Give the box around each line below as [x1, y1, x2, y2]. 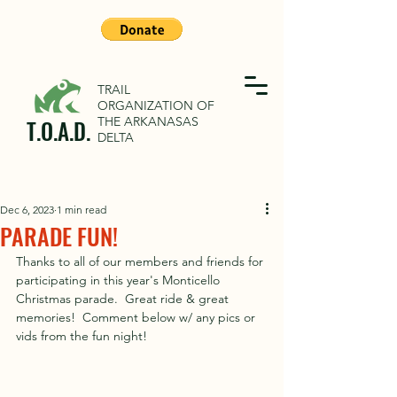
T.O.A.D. [27, 114, 90, 147]
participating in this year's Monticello [16, 272, 223, 288]
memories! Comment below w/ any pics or [16, 309, 259, 325]
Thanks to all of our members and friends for [16, 253, 267, 269]
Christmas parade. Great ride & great [16, 291, 232, 307]
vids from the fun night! [16, 328, 147, 344]
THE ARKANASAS [97, 113, 198, 129]
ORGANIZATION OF [97, 97, 214, 113]
